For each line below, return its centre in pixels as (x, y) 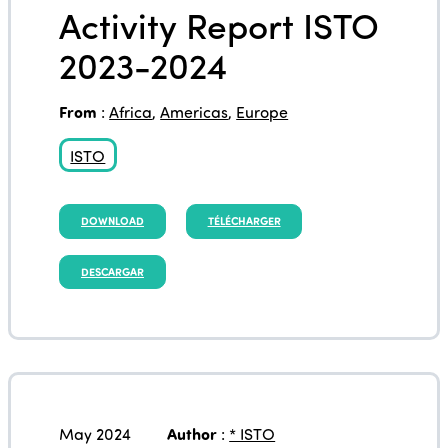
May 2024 (95, 434)
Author (192, 434)
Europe (262, 112)
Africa (131, 112)
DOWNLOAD (112, 221)
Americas (194, 112)
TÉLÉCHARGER (244, 221)
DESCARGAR (112, 271)
